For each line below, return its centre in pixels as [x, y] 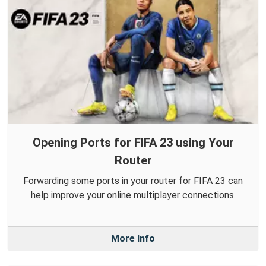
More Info [133, 239]
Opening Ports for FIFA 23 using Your [133, 143]
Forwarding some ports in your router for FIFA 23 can [133, 181]
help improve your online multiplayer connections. [133, 195]
